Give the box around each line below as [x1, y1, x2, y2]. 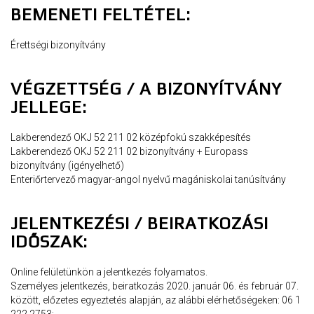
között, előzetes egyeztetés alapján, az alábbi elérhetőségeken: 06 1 [11, 294, 301, 306]
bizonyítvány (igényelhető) [11, 159, 124, 171]
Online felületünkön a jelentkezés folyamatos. [11, 266, 207, 278]
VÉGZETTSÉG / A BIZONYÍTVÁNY [11, 78, 282, 98]
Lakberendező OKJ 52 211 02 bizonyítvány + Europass [11, 145, 248, 157]
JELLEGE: [11, 97, 87, 116]
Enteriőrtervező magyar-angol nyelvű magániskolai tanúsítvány [11, 173, 286, 185]
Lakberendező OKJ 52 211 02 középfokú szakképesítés [11, 131, 251, 143]
